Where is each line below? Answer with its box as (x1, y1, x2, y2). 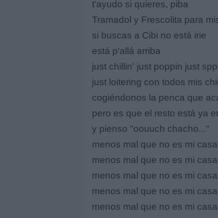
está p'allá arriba (92, 45, 161, 56)
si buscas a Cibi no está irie (92, 30, 206, 40)
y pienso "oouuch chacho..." (92, 123, 209, 134)
